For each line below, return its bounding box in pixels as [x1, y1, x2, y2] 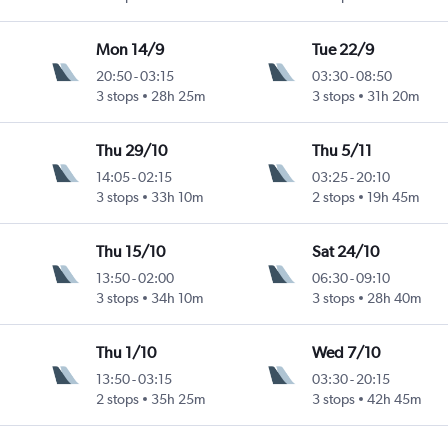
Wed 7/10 [311, 343, 380, 363]
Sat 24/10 [311, 242, 379, 262]
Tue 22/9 [311, 40, 374, 60]
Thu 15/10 [96, 242, 166, 262]
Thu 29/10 [96, 141, 168, 161]
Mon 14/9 [96, 40, 165, 60]
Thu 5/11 [311, 141, 372, 161]
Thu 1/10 [96, 343, 157, 363]
